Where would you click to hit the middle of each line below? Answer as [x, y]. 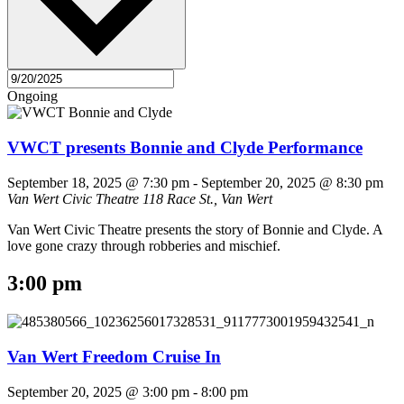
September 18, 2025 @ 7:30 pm [98, 182]
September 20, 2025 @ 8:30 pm [292, 182]
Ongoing [32, 96]
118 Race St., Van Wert [207, 198]
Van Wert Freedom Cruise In [114, 357]
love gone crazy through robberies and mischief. [144, 245]
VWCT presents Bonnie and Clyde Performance [185, 147]
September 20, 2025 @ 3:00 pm [98, 391]
